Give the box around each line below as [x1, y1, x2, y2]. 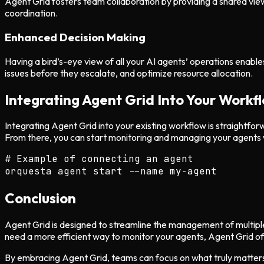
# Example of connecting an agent [5, 153, 193, 166]
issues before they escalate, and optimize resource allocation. [5, 67, 253, 79]
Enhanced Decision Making [5, 29, 146, 44]
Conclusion [5, 189, 76, 207]
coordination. [5, 7, 58, 19]
